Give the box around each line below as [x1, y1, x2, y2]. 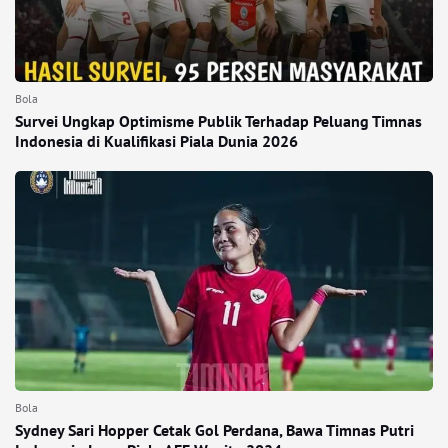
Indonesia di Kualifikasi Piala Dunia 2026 [15, 131, 298, 151]
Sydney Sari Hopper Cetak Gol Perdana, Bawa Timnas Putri [15, 420, 414, 440]
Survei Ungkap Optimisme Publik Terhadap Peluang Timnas [15, 111, 422, 131]
